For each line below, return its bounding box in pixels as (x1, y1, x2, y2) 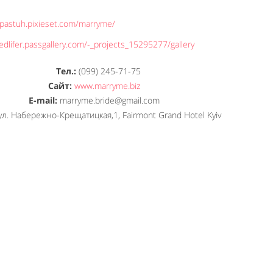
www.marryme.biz (74, 80, 140, 91)
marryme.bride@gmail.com (57, 94, 160, 106)
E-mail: (28, 94, 57, 106)
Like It (147, 220, 171, 232)
